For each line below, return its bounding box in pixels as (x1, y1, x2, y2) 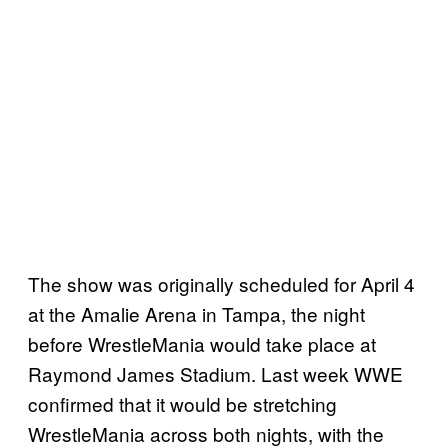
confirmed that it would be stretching (28, 389, 337, 417)
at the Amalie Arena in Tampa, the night (28, 299, 365, 327)
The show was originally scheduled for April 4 (28, 269, 415, 297)
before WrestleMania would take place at (28, 329, 376, 357)
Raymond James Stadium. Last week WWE (28, 359, 403, 387)
